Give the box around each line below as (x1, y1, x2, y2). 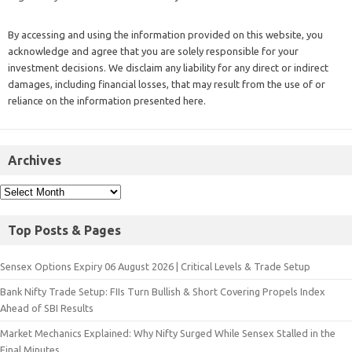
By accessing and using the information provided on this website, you (8, 29, 323, 41)
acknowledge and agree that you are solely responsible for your (8, 46, 299, 57)
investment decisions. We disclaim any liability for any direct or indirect (8, 62, 328, 74)
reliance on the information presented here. (8, 95, 206, 107)
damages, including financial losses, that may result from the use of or (8, 79, 325, 90)
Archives (8, 153, 61, 168)
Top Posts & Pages (8, 223, 121, 238)
